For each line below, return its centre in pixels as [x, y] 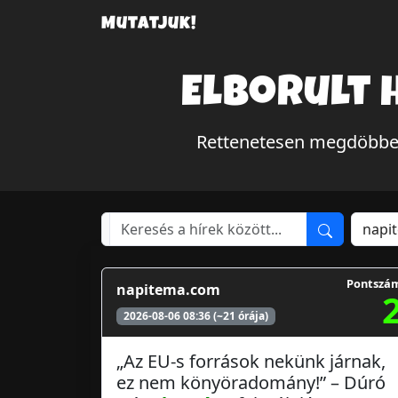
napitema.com [168, 289]
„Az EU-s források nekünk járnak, [251, 361]
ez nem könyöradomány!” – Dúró [251, 382]
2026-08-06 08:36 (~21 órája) [195, 315]
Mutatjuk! [149, 25]
